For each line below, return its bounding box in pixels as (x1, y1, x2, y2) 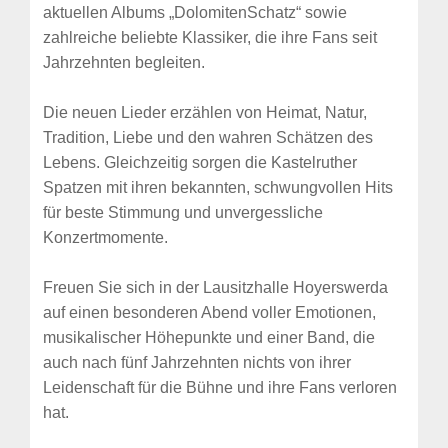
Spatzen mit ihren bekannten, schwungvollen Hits (43, 179, 393, 197)
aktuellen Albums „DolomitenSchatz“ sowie (43, 4, 347, 22)
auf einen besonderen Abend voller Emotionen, (43, 304, 376, 322)
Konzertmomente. (43, 229, 168, 247)
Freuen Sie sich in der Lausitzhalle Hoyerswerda (43, 279, 388, 297)
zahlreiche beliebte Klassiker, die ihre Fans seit (43, 29, 377, 47)
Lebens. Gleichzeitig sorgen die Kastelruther (43, 154, 357, 172)
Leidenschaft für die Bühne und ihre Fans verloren (43, 379, 397, 397)
